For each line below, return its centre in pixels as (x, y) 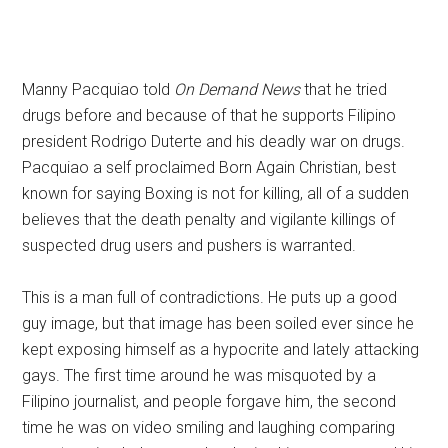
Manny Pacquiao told (98, 89)
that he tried (344, 89)
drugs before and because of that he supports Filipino (209, 115)
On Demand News (237, 89)
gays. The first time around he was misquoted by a (199, 375)
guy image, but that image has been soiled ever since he (218, 323)
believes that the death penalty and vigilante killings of (209, 219)
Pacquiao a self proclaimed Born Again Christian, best (209, 167)
